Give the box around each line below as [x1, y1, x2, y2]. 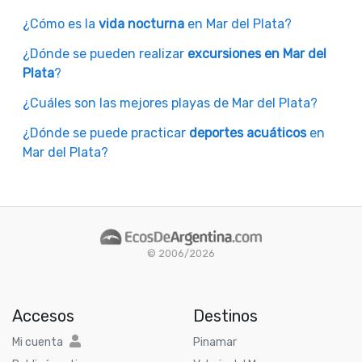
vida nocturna [99, 16, 184, 32]
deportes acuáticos [189, 125, 306, 141]
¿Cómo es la [23, 16, 99, 32]
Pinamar [193, 335, 237, 350]
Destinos [193, 306, 258, 326]
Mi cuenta [12, 335, 63, 350]
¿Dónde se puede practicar [23, 125, 189, 141]
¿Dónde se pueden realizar [23, 46, 187, 62]
